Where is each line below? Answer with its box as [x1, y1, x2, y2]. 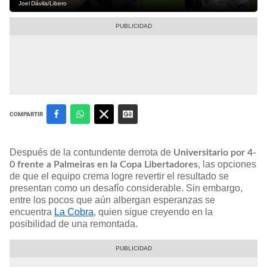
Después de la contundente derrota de [10, 146, 173, 158]
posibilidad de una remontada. [10, 218, 138, 229]
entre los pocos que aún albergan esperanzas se [10, 194, 215, 206]
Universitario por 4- [173, 147, 256, 157]
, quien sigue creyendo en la [94, 206, 213, 218]
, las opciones [198, 158, 256, 170]
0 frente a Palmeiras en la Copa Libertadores [10, 159, 198, 169]
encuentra [10, 206, 54, 218]
